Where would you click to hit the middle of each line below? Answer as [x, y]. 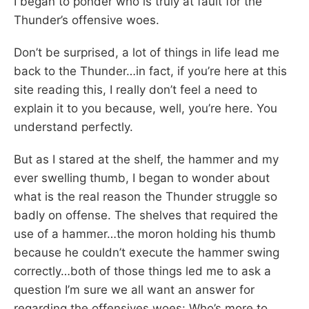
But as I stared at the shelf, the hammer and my [146, 159]
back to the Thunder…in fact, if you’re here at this [150, 71]
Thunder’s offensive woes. [87, 20]
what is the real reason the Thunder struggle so [146, 196]
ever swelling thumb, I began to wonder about [142, 178]
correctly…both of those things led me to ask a [142, 271]
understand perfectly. [73, 127]
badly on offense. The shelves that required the [146, 215]
